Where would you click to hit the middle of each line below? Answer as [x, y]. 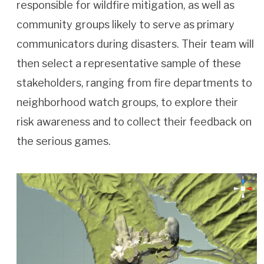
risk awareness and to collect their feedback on [134, 122]
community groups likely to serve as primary [126, 25]
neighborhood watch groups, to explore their [127, 103]
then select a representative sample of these [129, 64]
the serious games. [64, 141]
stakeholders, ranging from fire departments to [134, 83]
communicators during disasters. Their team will [135, 44]
